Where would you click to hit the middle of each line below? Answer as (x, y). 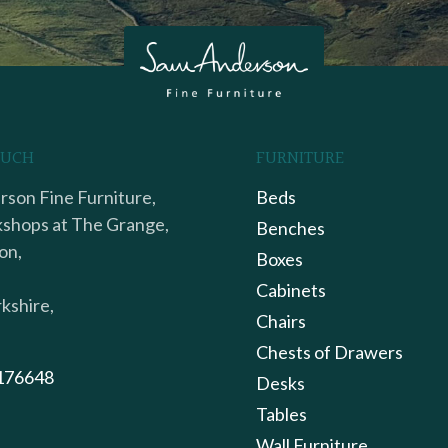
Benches (291, 227)
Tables (282, 413)
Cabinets (291, 289)
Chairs (281, 320)
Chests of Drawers (330, 351)
